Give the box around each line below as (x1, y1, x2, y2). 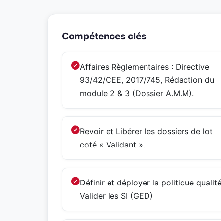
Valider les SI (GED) (80, 191, 153, 201)
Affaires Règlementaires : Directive (80, 62, 209, 72)
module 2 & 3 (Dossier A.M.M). (80, 88, 194, 98)
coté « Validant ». (80, 140, 145, 149)
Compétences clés (62, 30, 147, 42)
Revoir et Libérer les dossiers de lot (80, 126, 213, 136)
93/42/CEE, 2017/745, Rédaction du (80, 75, 214, 85)
